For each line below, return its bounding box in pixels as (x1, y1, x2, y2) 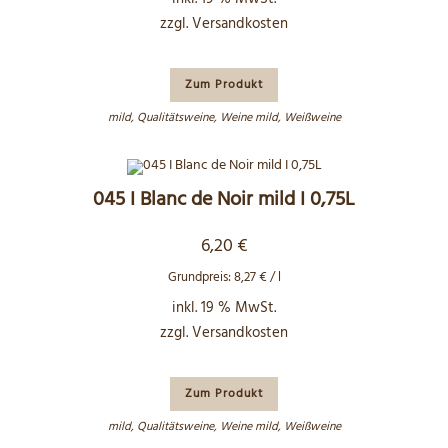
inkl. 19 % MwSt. (172, 295, 276, 320)
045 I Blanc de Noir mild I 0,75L (93, 183, 355, 216)
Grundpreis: (167, 266, 234, 288)
